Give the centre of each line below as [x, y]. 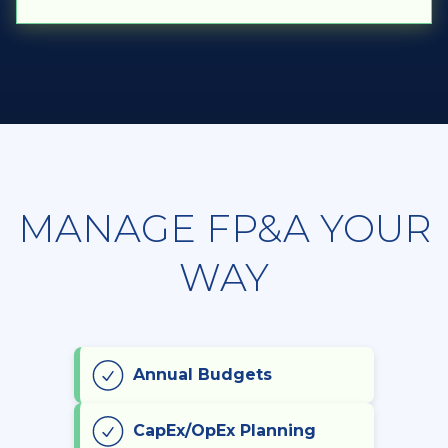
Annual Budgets [202, 374]
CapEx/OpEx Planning [224, 430]
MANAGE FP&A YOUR [224, 228]
